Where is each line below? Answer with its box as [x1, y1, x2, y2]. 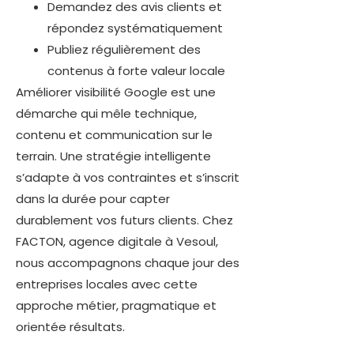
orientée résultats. [16, 318, 125, 335]
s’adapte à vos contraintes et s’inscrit [16, 168, 239, 186]
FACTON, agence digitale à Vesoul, [16, 232, 218, 250]
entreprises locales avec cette [16, 275, 198, 292]
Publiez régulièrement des [47, 40, 201, 58]
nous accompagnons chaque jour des [16, 254, 239, 271]
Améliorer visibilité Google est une [16, 83, 216, 100]
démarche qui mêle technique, [16, 104, 197, 122]
